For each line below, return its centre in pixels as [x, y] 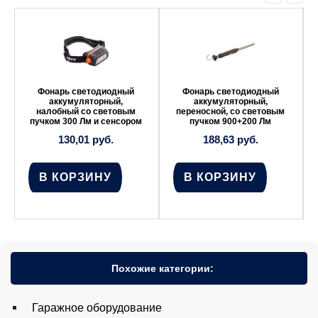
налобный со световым [86, 112]
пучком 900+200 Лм [231, 122]
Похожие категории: [163, 268]
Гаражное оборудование [97, 307]
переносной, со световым [231, 112]
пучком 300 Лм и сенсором [86, 122]
